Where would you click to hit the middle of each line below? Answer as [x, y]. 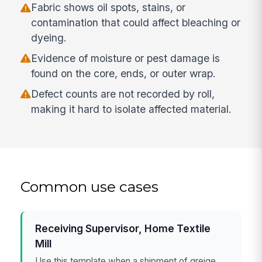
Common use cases [90, 187]
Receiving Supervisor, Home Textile [123, 229]
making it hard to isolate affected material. [132, 109]
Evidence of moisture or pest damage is [126, 58]
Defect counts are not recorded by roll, [123, 94]
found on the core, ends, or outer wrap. [124, 73]
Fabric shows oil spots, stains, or [108, 8]
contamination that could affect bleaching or [136, 23]
